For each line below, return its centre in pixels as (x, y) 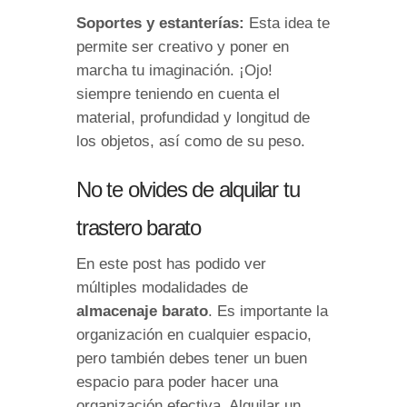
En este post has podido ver (171, 263)
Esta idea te (289, 23)
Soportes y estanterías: (163, 23)
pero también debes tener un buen (192, 358)
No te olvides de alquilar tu (188, 189)
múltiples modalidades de (162, 287)
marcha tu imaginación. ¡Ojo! (174, 70)
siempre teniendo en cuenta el (178, 94)
